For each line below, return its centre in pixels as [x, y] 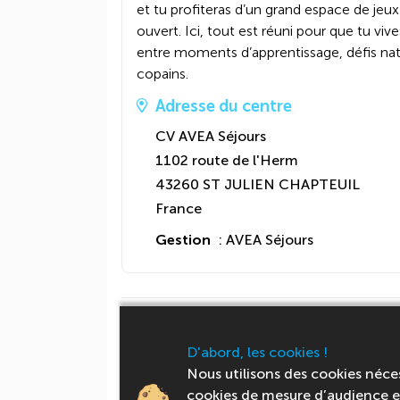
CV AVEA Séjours [211, 136]
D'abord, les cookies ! [258, 352]
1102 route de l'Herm [227, 160]
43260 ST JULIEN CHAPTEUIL [258, 184]
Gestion [183, 240]
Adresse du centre [224, 106]
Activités [179, 341]
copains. [162, 74]
